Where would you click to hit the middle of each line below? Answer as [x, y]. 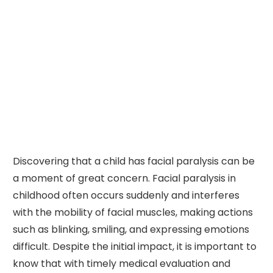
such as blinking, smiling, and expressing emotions [131, 229]
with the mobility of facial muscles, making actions [133, 212]
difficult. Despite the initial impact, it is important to [134, 246]
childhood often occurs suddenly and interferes [126, 195]
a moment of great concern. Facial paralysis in [124, 178]
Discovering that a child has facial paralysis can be [133, 161]
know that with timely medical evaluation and [121, 263]
